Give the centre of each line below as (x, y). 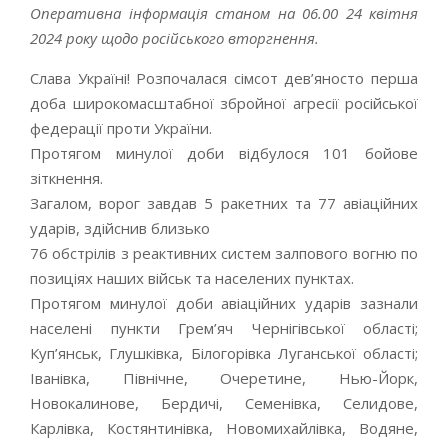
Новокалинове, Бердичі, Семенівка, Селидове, (224, 403)
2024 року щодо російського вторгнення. (174, 38)
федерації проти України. (121, 128)
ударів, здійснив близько (120, 228)
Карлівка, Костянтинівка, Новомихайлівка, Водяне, (224, 428)
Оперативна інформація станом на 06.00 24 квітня (224, 13)
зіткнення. (66, 178)
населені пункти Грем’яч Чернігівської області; (224, 328)
